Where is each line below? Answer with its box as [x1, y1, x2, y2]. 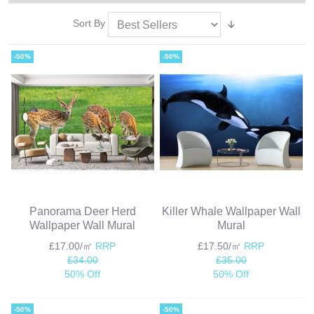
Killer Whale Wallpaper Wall [161, 204, 301, 217]
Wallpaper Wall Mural [29, 218, 136, 231]
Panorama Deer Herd [29, 204, 136, 217]
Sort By [72, 18, 105, 29]
